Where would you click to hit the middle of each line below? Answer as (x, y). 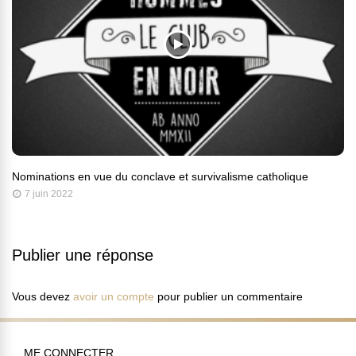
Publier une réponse (83, 255)
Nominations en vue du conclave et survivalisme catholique (160, 177)
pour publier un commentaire (228, 297)
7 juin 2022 (49, 194)
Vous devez (43, 297)
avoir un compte (114, 297)
